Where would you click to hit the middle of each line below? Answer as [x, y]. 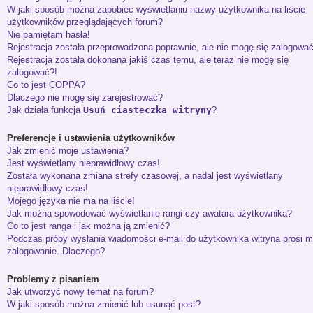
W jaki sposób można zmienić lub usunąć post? [104, 304]
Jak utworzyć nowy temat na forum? [80, 292]
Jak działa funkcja [45, 110]
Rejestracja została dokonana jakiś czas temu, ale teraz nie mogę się [148, 60]
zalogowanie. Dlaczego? [56, 251]
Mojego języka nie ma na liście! [71, 201]
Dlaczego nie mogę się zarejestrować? [85, 97]
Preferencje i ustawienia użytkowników [91, 138]
